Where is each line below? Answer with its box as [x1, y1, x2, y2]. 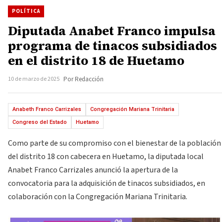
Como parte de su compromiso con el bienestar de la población [8, 138, 221, 149]
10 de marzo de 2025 [8, 75, 59, 83]
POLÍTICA [12, 7, 40, 15]
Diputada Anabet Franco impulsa [8, 22, 216, 40]
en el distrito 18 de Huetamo [8, 52, 184, 69]
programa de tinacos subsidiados [8, 37, 217, 55]
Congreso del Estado [12, 119, 67, 125]
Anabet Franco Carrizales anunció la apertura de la [8, 165, 178, 175]
